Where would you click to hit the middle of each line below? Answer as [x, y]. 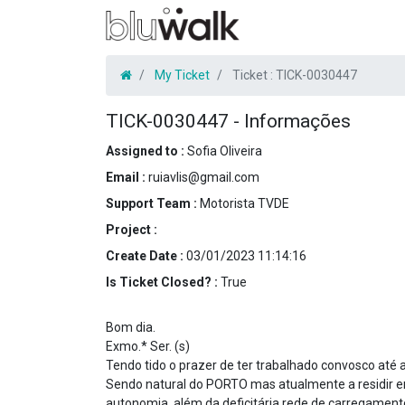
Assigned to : [146, 151]
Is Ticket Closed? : [163, 282]
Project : [132, 230]
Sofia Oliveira [225, 151]
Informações [297, 121]
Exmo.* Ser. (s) [148, 346]
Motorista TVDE [245, 203]
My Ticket [182, 75]
